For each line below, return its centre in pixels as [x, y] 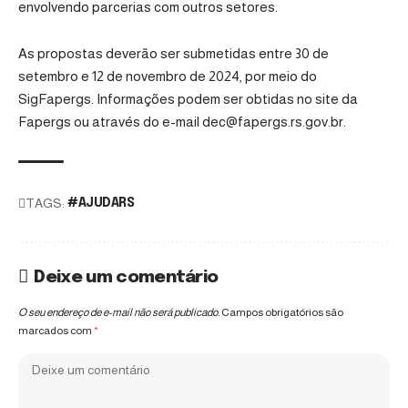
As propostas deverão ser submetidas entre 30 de [173, 53]
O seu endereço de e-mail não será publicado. [119, 312]
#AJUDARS [101, 203]
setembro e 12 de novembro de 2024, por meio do [168, 76]
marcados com [56, 330]
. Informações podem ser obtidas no [203, 98]
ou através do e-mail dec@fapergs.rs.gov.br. [209, 121]
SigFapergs [55, 98]
